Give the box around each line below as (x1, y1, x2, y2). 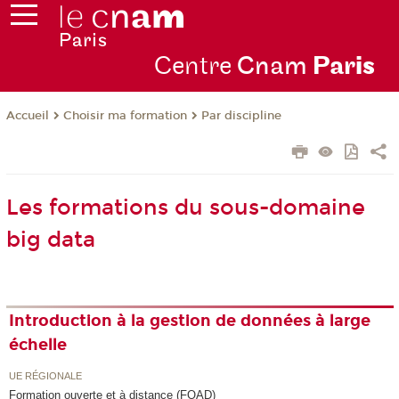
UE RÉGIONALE (9, 370, 83, 381)
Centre (153, 51, 237, 83)
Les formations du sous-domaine (5, 195, 365, 221)
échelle (9, 335, 68, 355)
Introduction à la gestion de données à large (9, 311, 371, 331)
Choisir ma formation (62, 109, 187, 124)
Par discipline (200, 109, 281, 124)
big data (5, 227, 95, 253)
